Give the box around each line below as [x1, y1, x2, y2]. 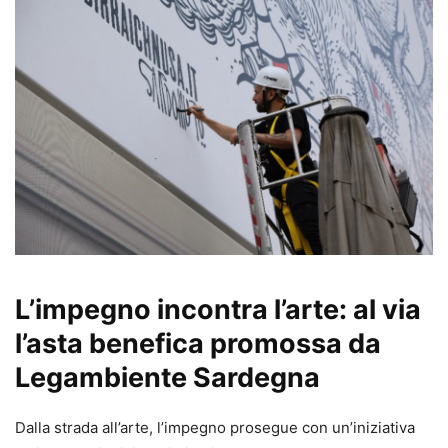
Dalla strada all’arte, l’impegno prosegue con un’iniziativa [15, 418, 415, 438]
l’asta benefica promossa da [15, 327, 381, 361]
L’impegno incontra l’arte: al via [15, 293, 421, 327]
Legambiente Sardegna [15, 361, 320, 395]
